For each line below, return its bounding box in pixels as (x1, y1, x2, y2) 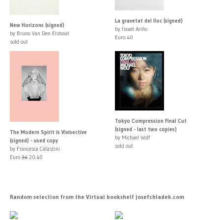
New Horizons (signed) (10, 21, 64, 28)
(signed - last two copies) (115, 125, 177, 133)
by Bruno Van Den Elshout (10, 29, 69, 37)
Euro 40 (115, 33, 133, 41)
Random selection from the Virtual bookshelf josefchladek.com (10, 192, 184, 200)
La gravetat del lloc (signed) (115, 17, 183, 24)
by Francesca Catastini (10, 145, 60, 152)
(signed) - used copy (10, 137, 58, 144)
